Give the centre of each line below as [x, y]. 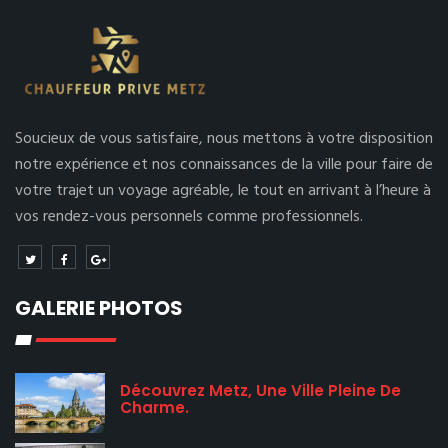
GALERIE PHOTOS [99, 308]
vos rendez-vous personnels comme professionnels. [189, 217]
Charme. [154, 407]
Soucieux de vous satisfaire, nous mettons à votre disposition [224, 139]
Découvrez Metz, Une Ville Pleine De [260, 390]
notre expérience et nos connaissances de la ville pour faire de [224, 165]
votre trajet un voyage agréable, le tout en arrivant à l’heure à [223, 191]
